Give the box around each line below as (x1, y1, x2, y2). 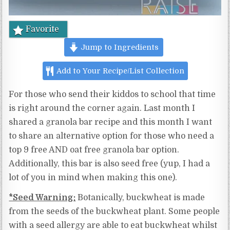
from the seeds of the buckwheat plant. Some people (9, 207, 220, 217)
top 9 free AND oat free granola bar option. (9, 145, 180, 155)
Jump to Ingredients (78, 43, 159, 52)
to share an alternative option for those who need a (9, 131, 215, 141)
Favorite (26, 25, 60, 34)
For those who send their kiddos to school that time (9, 90, 216, 100)
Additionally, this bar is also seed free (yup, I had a (9, 159, 210, 169)
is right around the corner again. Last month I (9, 104, 196, 113)
